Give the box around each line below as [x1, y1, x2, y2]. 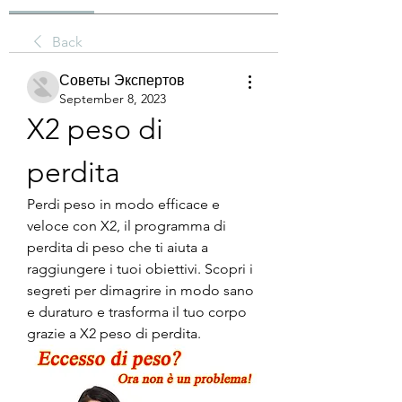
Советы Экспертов [59, 72, 185, 89]
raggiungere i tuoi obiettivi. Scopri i [27, 260, 253, 277]
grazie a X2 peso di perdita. [27, 325, 201, 342]
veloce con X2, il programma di [27, 217, 226, 234]
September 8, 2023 [59, 91, 166, 107]
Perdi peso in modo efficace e [27, 196, 220, 213]
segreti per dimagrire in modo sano [27, 282, 254, 299]
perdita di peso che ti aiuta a [27, 239, 208, 256]
